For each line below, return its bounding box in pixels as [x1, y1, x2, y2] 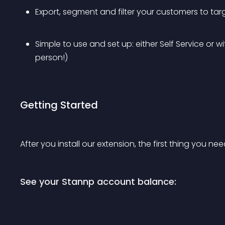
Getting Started [20, 98, 98, 112]
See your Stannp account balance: [20, 175, 176, 188]
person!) [35, 52, 68, 63]
